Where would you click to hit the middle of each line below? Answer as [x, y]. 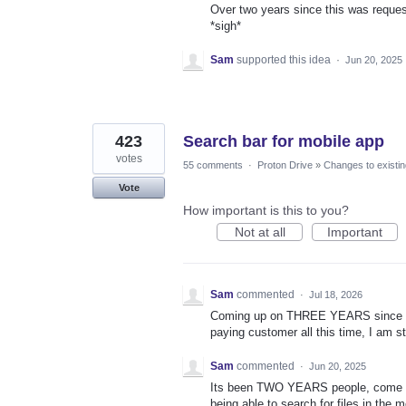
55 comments [213, 164]
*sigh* [226, 25]
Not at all [260, 232]
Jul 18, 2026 [336, 294]
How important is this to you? [266, 210]
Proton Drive [285, 164]
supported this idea [285, 59]
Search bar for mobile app [284, 141]
